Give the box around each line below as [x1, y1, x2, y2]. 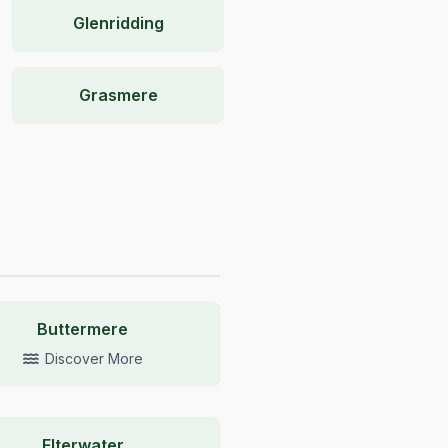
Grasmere [78, 85, 158, 105]
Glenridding [72, 13, 164, 33]
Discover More [44, 350, 143, 367]
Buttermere [37, 319, 129, 339]
